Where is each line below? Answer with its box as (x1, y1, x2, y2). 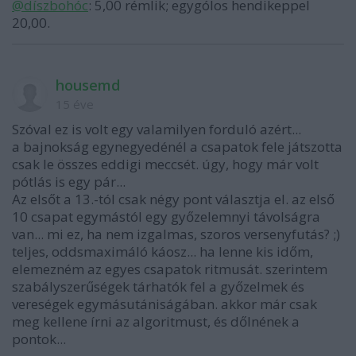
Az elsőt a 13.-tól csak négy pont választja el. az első (12, 190, 335, 208)
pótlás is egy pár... (12, 172, 126, 191)
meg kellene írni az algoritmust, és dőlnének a (12, 312, 300, 331)
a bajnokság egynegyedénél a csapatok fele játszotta (12, 137, 342, 156)
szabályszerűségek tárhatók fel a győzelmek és (12, 277, 304, 296)
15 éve (56, 96, 94, 112)
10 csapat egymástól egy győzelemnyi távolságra (12, 207, 320, 226)
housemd (56, 75, 120, 95)
